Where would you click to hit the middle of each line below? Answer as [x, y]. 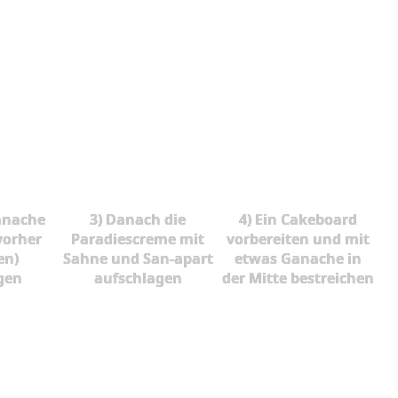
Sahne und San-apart [138, 258]
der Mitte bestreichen [298, 278]
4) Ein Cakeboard [298, 219]
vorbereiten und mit [298, 239]
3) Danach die [138, 219]
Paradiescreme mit [138, 239]
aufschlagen [138, 278]
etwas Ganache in [298, 258]
